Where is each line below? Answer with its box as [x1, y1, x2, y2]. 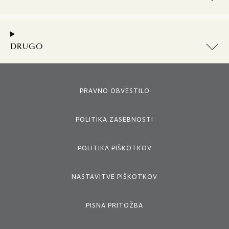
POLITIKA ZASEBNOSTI [76, 115, 153, 124]
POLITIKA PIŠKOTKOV [77, 144, 152, 152]
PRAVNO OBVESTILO [79, 86, 150, 95]
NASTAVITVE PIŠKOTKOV [72, 172, 157, 181]
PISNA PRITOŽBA [86, 201, 143, 210]
